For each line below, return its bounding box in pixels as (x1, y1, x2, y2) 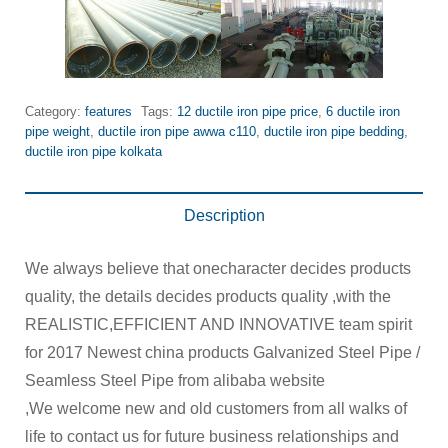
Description (183, 206, 265, 224)
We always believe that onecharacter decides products (25, 259, 411, 277)
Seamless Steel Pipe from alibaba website (25, 371, 325, 389)
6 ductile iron (326, 103, 400, 119)
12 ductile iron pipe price (177, 103, 318, 119)
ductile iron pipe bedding (264, 123, 404, 139)
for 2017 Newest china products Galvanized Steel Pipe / (25, 343, 420, 361)
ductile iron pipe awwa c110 (98, 123, 256, 139)
